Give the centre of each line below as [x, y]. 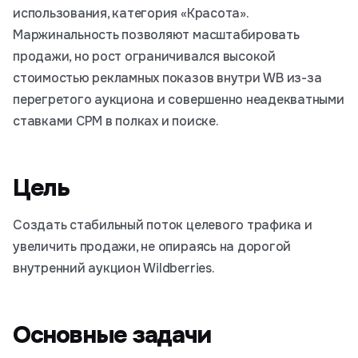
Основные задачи [112, 335]
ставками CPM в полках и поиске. [116, 121]
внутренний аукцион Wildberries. [114, 268]
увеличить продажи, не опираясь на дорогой [152, 247]
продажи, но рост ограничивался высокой [144, 56]
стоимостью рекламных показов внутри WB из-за [167, 78]
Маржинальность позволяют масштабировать [156, 35]
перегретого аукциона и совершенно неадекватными [179, 99]
